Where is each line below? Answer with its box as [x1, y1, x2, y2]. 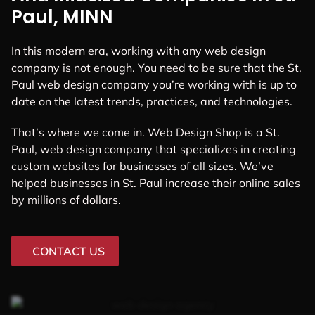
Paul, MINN [11, 4, 113, 30]
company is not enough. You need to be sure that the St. [11, 60, 302, 75]
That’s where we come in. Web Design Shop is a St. [11, 124, 280, 139]
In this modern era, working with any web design [11, 44, 266, 58]
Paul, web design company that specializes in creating [11, 141, 296, 156]
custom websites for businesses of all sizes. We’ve [11, 158, 274, 173]
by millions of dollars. [11, 192, 121, 207]
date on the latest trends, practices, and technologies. [11, 94, 292, 109]
